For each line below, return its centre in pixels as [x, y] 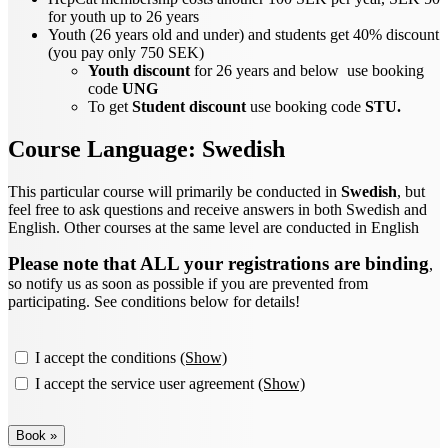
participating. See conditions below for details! [154, 301]
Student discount [189, 106]
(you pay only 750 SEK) [128, 52]
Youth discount [141, 70]
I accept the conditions [105, 357]
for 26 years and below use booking [309, 70]
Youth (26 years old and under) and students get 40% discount [243, 34]
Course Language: [105, 148]
